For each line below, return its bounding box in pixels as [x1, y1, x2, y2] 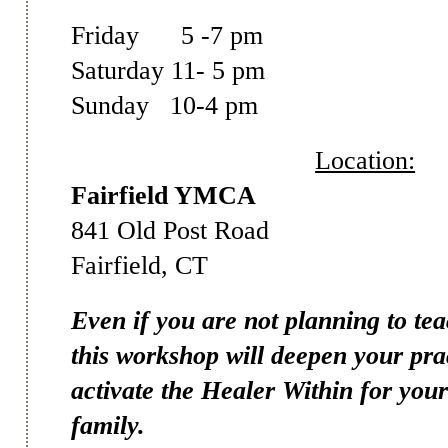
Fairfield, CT [71, 250, 209, 280]
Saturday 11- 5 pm [71, 55, 266, 85]
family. [71, 410, 146, 440]
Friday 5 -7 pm [71, 20, 264, 50]
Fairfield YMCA [71, 180, 257, 210]
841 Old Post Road [71, 215, 270, 245]
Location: [315, 145, 416, 175]
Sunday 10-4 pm [71, 90, 259, 120]
